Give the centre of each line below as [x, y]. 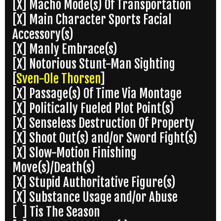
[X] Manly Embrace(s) [65, 49]
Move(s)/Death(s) [54, 168]
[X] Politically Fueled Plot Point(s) [93, 109]
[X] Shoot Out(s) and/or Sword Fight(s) [105, 138]
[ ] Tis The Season [56, 212]
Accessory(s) [43, 35]
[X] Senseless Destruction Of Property [103, 123]
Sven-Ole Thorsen [58, 79]
